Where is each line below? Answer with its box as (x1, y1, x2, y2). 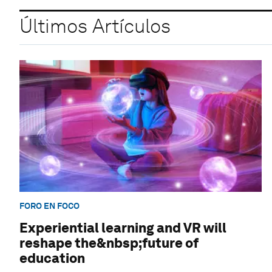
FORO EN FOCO (19, 201, 80, 211)
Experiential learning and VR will (19, 220, 226, 236)
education (19, 250, 85, 267)
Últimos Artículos (19, 14, 171, 38)
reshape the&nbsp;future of (19, 235, 199, 251)
